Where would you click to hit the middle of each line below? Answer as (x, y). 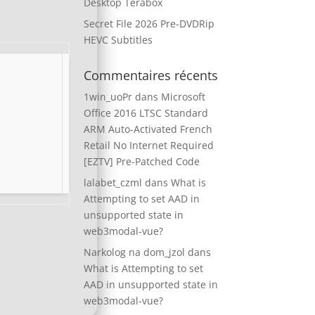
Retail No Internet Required (149, 145)
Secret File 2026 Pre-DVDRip (149, 24)
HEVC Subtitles (118, 40)
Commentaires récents (151, 75)
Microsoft (184, 97)
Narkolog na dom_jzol (135, 252)
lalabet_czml (113, 182)
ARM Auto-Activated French (148, 129)
